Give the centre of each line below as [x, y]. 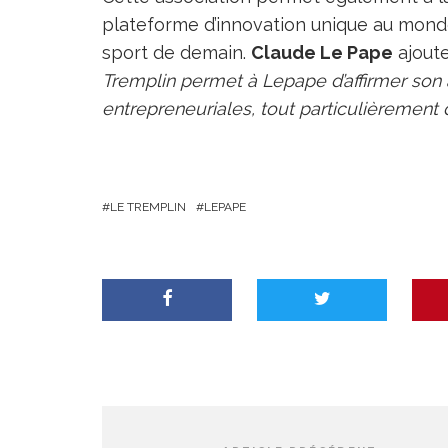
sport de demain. [176, 52]
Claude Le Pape [322, 52]
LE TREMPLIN [148, 207]
